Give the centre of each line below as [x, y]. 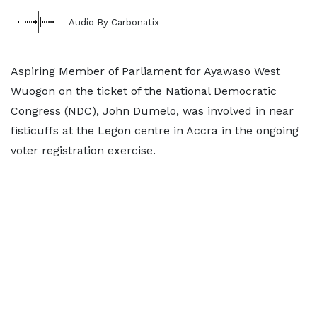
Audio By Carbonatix [114, 22]
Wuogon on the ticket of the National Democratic [144, 91]
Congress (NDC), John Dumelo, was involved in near [152, 111]
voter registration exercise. [83, 150]
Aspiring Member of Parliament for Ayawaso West [145, 71]
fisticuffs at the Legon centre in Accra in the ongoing [155, 131]
